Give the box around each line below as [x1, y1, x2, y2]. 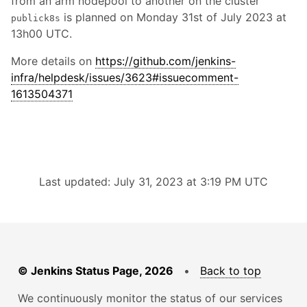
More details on [11, 54, 95, 68]
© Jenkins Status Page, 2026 [18, 264, 173, 278]
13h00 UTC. [11, 27, 72, 40]
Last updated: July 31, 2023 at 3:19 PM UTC [39, 175, 268, 188]
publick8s [11, 13, 60, 23]
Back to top [200, 264, 261, 278]
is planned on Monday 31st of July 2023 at [60, 10, 286, 24]
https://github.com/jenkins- [95, 54, 236, 68]
